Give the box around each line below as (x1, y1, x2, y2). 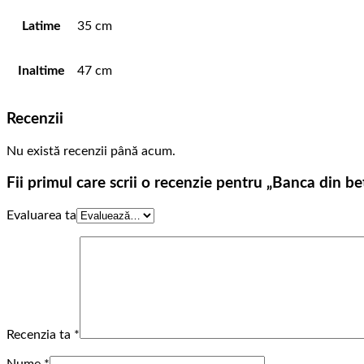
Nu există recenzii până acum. (6, 144, 175, 158)
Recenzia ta (6, 327, 74, 341)
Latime (22, 19, 61, 33)
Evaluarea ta (6, 208, 76, 222)
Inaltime (18, 64, 65, 78)
